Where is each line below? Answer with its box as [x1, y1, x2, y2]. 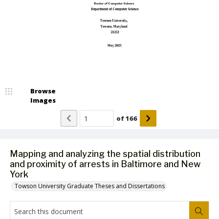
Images [30, 96, 56, 105]
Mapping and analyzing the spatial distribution [10, 149, 200, 159]
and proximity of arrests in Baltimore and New [10, 159, 200, 169]
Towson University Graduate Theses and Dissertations [15, 182, 165, 190]
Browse [30, 87, 56, 95]
